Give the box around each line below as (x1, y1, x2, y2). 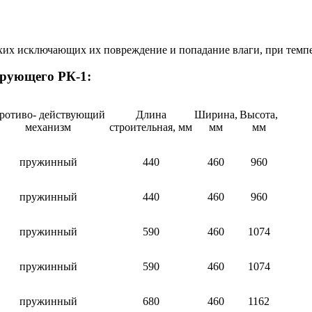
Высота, (240, 109, 278, 121)
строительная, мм (109, 121, 192, 134)
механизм (25, 121, 71, 134)
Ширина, (194, 109, 237, 121)
